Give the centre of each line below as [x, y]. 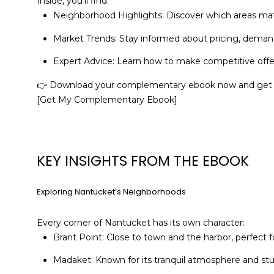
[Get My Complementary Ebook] [107, 100]
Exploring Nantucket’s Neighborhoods [111, 192]
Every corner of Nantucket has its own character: [141, 223]
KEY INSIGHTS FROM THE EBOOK [143, 161]
